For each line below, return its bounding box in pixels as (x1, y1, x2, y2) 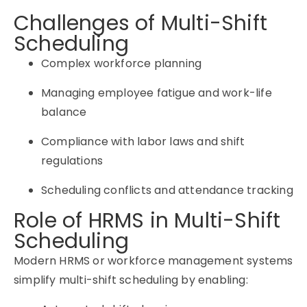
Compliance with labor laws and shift (41, 134, 245, 149)
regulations (41, 153, 103, 169)
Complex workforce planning (41, 56, 202, 71)
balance (41, 104, 87, 120)
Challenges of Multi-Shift (14, 9, 268, 38)
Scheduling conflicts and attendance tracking (41, 182, 293, 198)
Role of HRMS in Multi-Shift (14, 206, 281, 235)
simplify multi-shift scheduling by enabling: (14, 272, 248, 288)
